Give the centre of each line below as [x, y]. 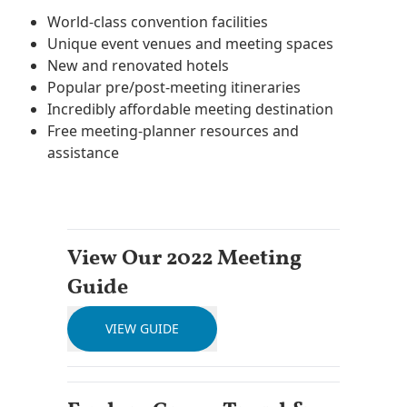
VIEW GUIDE [142, 328]
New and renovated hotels [138, 65]
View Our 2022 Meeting [184, 258]
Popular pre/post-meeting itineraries [174, 87]
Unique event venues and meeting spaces [190, 43]
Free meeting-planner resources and [173, 130]
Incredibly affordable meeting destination [190, 109]
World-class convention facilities [158, 21]
